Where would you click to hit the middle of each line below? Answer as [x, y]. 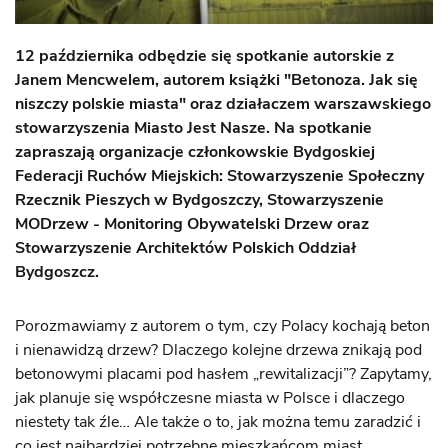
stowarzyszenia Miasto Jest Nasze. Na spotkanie [193, 128]
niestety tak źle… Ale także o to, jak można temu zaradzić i [218, 422]
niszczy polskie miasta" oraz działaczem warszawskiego [223, 104]
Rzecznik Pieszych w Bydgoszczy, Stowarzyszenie [199, 200]
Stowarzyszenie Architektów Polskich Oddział [185, 248]
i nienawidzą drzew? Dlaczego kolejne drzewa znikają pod [218, 350]
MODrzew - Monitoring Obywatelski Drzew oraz [192, 224]
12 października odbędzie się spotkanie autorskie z [204, 56]
